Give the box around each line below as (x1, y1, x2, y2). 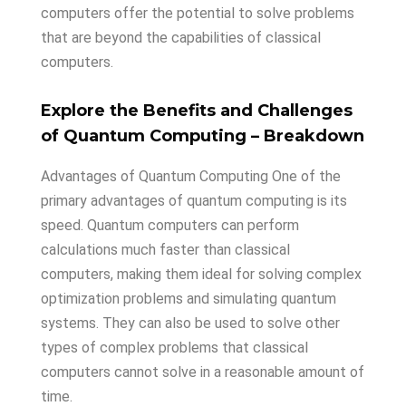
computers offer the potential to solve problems (41, 5, 354, 22)
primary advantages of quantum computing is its (41, 192, 347, 209)
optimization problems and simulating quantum (41, 290, 336, 307)
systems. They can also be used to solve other (41, 314, 340, 332)
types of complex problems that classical (41, 339, 308, 356)
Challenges (253, 101, 353, 121)
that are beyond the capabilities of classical (41, 29, 321, 46)
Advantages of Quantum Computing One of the (41, 168, 341, 185)
